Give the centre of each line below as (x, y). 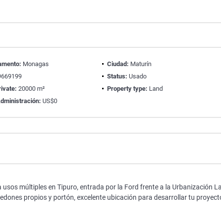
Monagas (35, 64)
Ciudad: (118, 64)
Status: (117, 76)
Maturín (140, 64)
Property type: (127, 89)
